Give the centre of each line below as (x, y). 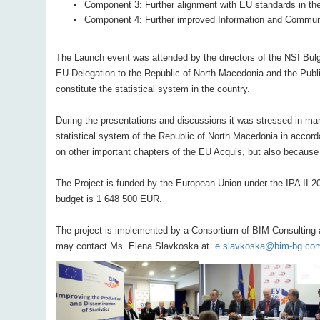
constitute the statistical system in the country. (152, 89)
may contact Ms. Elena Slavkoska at (135, 246)
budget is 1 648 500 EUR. (109, 199)
